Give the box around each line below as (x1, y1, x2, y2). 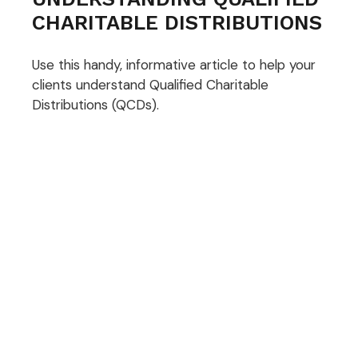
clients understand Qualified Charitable (32, 75, 268, 93)
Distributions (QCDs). (32, 95, 159, 113)
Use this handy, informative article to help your (32, 55, 316, 74)
